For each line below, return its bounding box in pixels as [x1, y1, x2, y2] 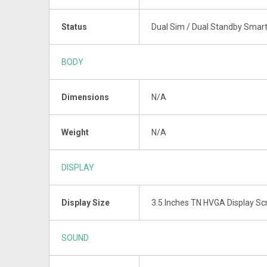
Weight [61, 127, 89, 137]
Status [61, 21, 87, 32]
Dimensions [61, 92, 109, 102]
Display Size [61, 197, 110, 207]
